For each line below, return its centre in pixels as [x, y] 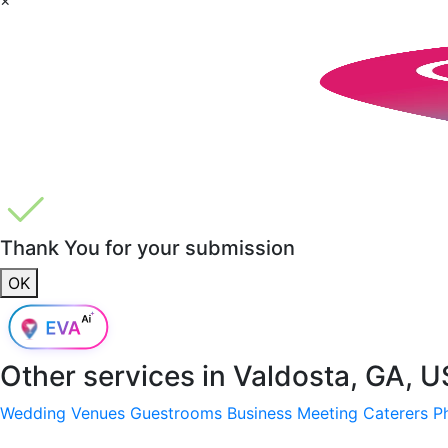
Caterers [395, 412]
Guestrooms [176, 412]
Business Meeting [292, 412]
